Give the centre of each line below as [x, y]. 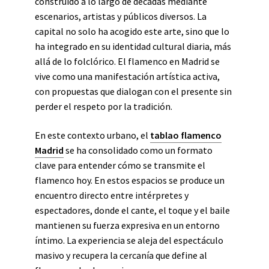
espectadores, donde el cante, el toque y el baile [132, 210]
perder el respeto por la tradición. [104, 106]
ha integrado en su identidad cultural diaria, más [133, 46]
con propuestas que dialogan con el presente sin [133, 91]
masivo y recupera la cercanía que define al [121, 255]
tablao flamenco [186, 135]
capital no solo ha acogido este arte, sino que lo [132, 31]
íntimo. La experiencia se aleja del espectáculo [129, 240]
